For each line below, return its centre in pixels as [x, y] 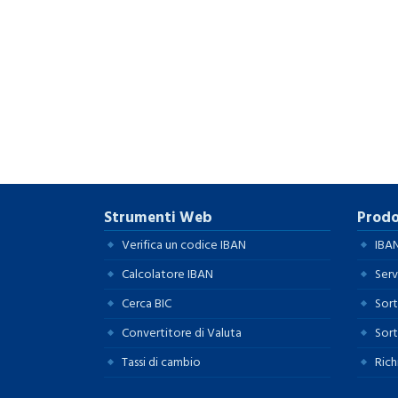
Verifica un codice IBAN [184, 244]
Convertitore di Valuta [182, 332]
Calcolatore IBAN [167, 274]
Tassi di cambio [161, 362]
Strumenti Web [158, 217]
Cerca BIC [147, 303]
